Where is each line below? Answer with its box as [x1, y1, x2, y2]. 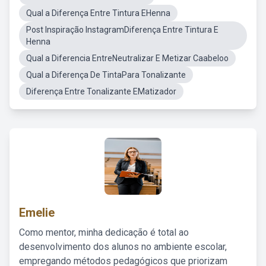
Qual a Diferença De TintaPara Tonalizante [26, 70, 186, 80]
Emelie [19, 205, 55, 220]
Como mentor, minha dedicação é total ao [19, 227, 189, 238]
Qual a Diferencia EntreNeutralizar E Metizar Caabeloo [26, 53, 229, 63]
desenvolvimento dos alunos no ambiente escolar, [19, 241, 227, 252]
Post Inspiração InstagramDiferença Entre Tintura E [26, 25, 218, 34]
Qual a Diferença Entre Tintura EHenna [26, 8, 170, 18]
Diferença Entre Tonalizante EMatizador [26, 87, 176, 96]
